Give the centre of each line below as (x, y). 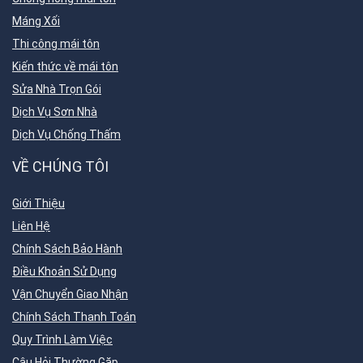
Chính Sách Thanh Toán (74, 317)
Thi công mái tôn (56, 44)
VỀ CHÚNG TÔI (60, 167)
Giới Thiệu (38, 203)
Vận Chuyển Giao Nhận (70, 294)
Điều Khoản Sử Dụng (64, 271)
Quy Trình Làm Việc (62, 340)
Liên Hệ (31, 226)
